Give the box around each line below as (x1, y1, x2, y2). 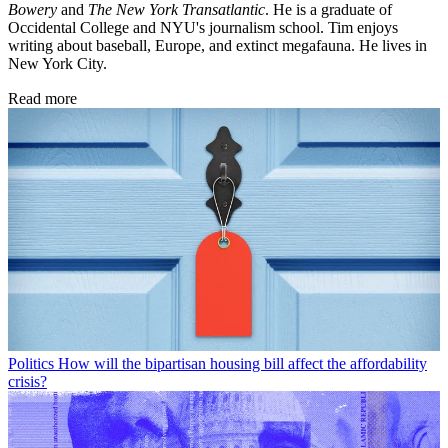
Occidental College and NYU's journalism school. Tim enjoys (8, 19, 398, 37)
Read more (8, 90, 77, 108)
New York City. (8, 55, 107, 73)
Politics (8, 355, 54, 373)
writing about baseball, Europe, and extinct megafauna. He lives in (8, 37, 427, 55)
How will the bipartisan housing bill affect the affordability (58, 355, 427, 373)
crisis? (8, 373, 47, 391)
